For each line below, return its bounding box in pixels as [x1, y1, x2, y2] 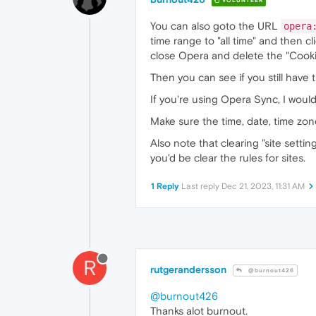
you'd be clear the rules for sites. [150, 152, 305, 164]
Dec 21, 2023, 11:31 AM [221, 181, 305, 192]
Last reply [181, 181, 221, 192]
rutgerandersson [150, 264, 226, 276]
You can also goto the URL [150, 20, 281, 32]
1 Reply [151, 181, 179, 192]
